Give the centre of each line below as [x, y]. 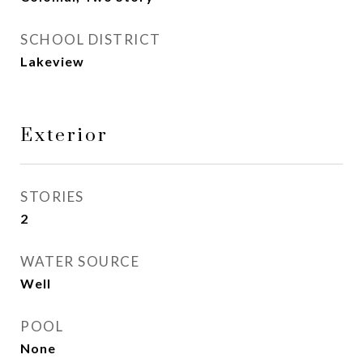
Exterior [64, 136]
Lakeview [52, 61]
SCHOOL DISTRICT [91, 39]
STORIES [52, 196]
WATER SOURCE [80, 261]
